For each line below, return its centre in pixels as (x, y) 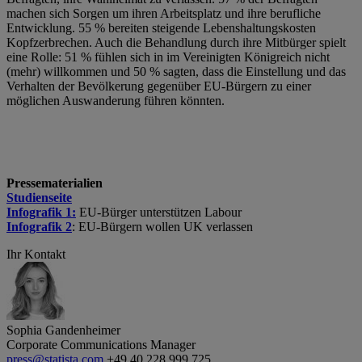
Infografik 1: (41, 212)
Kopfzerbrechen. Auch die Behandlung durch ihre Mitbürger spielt (176, 42)
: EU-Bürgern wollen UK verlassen (162, 226)
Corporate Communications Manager (101, 344)
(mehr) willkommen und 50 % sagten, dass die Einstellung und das (176, 71)
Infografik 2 (39, 226)
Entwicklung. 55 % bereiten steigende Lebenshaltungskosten (161, 27)
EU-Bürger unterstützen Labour (159, 212)
